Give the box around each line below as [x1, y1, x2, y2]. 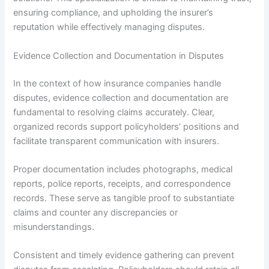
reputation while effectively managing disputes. [13, 22, 205, 33]
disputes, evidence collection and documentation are [13, 92, 229, 103]
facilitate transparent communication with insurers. [13, 135, 220, 147]
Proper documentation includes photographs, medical [13, 163, 233, 175]
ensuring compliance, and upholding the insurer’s [13, 7, 214, 19]
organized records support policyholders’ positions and [13, 121, 240, 132]
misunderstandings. [13, 221, 95, 232]
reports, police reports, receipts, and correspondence [13, 178, 231, 189]
